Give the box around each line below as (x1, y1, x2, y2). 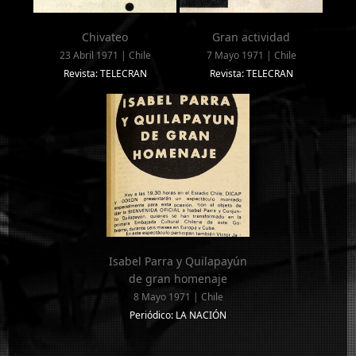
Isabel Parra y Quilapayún (109, 253, 247, 269)
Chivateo (82, 29, 128, 44)
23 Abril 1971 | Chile (59, 48, 151, 62)
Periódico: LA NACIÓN (130, 308, 226, 322)
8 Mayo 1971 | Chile (133, 289, 223, 304)
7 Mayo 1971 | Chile (206, 48, 296, 62)
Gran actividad (212, 29, 290, 44)
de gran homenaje (129, 270, 227, 286)
